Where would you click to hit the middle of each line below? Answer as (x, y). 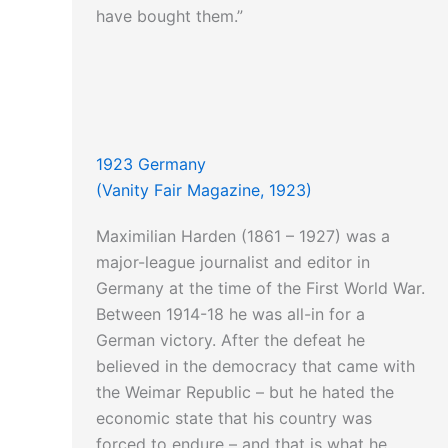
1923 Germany (151, 164)
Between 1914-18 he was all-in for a (230, 314)
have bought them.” (169, 16)
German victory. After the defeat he (230, 340)
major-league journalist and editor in (233, 262)
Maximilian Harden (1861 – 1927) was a (243, 236)
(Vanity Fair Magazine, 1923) (204, 190)
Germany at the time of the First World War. (260, 288)
